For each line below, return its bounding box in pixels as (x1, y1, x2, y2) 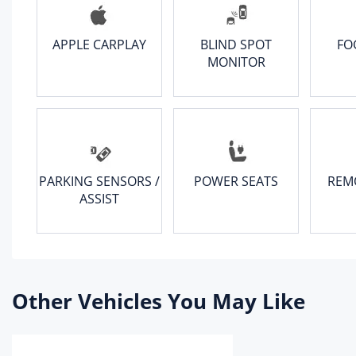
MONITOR (207, 53, 265, 71)
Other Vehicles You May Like (12, 287, 305, 315)
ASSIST (79, 190, 119, 207)
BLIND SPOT (200, 36, 272, 53)
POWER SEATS (194, 172, 278, 190)
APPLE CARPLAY (52, 36, 146, 53)
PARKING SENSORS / (39, 172, 160, 190)
